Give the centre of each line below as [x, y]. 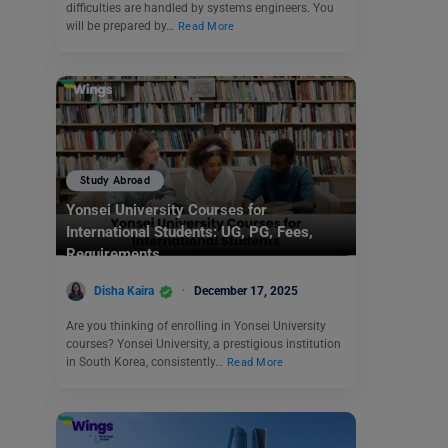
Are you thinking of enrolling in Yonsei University [196, 326]
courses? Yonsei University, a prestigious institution [203, 344]
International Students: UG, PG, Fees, [189, 232]
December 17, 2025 [246, 290]
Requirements [113, 254]
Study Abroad [115, 181]
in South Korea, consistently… [146, 362]
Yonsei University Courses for [166, 210]
